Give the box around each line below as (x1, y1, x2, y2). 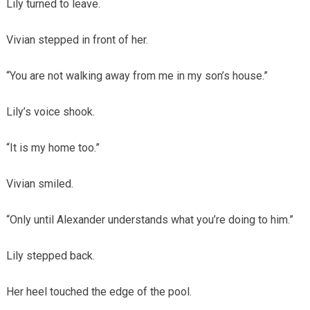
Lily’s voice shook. (6, 104, 95, 118)
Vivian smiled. (6, 176, 73, 190)
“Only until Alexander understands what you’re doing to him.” (6, 212, 293, 226)
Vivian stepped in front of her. (6, 33, 148, 46)
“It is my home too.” (6, 140, 100, 154)
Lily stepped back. (6, 248, 95, 262)
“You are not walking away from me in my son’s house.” (6, 69, 268, 82)
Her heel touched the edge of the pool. (6, 284, 192, 298)
